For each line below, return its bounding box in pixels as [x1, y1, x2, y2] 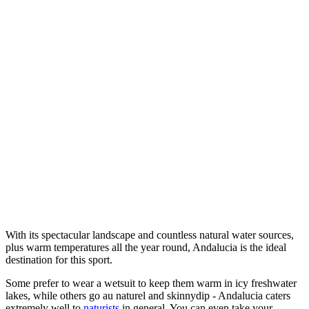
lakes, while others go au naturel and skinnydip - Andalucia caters [6, 290, 290, 302]
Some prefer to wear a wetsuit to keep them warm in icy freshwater [6, 277, 297, 290]
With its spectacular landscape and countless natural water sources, [6, 229, 294, 241]
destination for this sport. [6, 254, 112, 266]
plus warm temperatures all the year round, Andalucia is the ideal [6, 241, 286, 254]
